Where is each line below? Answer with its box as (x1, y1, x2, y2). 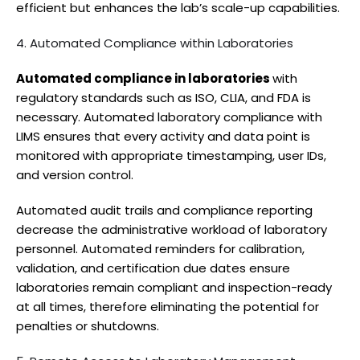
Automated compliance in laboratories (16, 69, 272, 87)
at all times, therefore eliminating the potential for (16, 297, 319, 315)
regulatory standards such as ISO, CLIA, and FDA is (16, 88, 311, 106)
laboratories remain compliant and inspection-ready (16, 278, 332, 296)
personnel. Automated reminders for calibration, (16, 239, 305, 257)
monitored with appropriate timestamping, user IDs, (16, 146, 326, 164)
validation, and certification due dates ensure (16, 259, 290, 276)
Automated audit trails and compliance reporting (16, 201, 313, 219)
